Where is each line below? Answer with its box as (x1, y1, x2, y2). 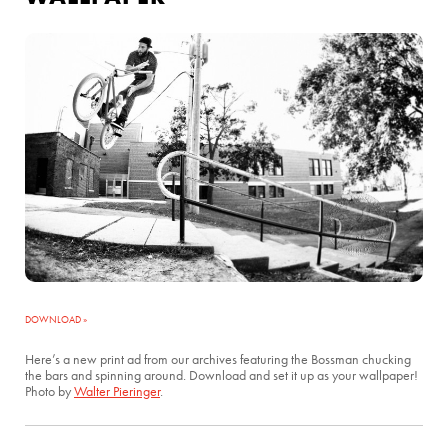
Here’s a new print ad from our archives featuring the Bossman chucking (25, 350, 411, 368)
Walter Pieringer (74, 382, 160, 400)
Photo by (25, 382, 74, 400)
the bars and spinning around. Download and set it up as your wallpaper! (25, 366, 418, 384)
